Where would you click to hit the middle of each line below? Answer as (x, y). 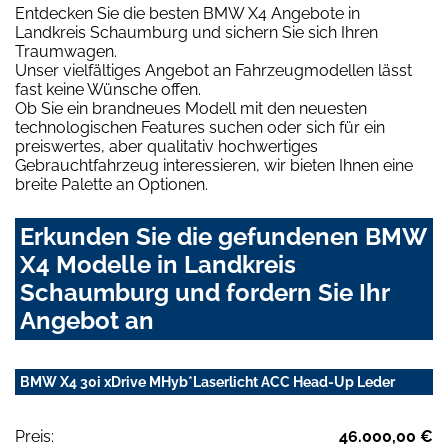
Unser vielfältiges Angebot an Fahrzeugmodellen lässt (213, 71)
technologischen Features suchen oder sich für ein (200, 128)
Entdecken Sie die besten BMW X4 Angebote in (187, 14)
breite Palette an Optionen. (111, 185)
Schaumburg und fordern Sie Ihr (204, 293)
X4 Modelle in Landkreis (158, 265)
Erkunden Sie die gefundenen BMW (223, 237)
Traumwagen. (66, 52)
